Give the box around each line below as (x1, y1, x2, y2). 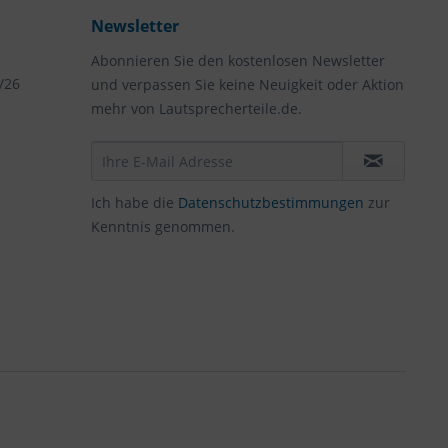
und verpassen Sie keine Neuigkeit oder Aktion (91, 75, 404, 94)
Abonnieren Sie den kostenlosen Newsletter (91, 51, 385, 70)
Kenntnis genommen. (91, 217, 235, 236)
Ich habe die (91, 193, 178, 212)
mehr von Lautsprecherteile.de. (91, 99, 302, 118)
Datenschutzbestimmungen (178, 193, 364, 212)
